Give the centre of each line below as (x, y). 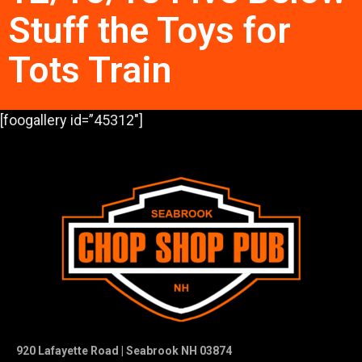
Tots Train (90, 70)
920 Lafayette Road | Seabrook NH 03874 (124, 350)
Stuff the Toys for (149, 31)
